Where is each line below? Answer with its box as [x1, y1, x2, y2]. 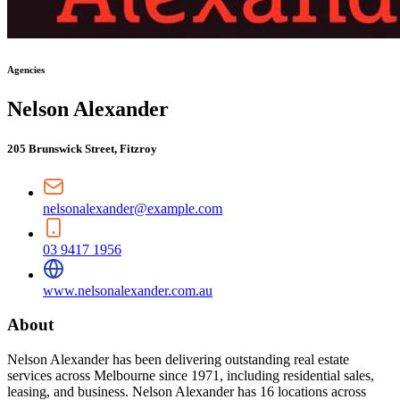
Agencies [7, 64, 45, 76]
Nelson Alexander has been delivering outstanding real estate [7, 352, 349, 368]
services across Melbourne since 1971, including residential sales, [7, 368, 374, 384]
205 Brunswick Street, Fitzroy [7, 141, 157, 155]
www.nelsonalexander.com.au [43, 282, 212, 298]
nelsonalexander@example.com [43, 200, 222, 216]
